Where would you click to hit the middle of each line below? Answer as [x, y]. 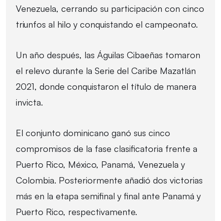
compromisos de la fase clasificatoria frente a [107, 148]
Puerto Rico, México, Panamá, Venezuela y [100, 164]
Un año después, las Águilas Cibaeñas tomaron [108, 55]
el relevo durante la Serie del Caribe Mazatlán [106, 70]
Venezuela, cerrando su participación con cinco [110, 8]
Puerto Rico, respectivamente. [76, 211]
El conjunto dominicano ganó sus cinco [93, 132]
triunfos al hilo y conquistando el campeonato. [107, 24]
